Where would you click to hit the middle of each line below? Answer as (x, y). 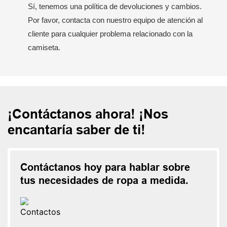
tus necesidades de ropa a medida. (104, 180)
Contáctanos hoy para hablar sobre (105, 167)
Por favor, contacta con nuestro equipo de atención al (115, 20)
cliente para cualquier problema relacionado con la (110, 33)
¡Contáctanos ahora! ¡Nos (88, 114)
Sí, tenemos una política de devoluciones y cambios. (115, 6)
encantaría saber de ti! (77, 129)
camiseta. (44, 47)
